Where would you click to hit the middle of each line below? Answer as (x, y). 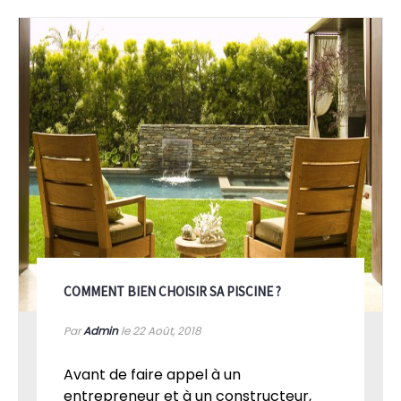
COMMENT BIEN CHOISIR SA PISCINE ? (172, 292)
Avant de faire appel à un (152, 375)
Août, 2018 (175, 331)
